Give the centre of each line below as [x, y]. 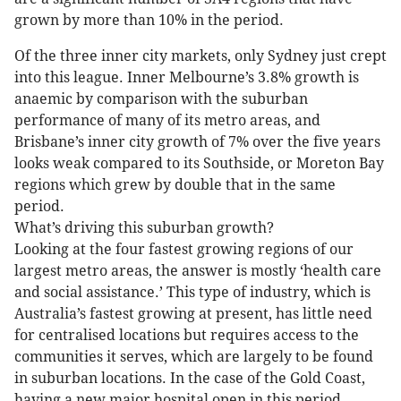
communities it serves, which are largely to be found [194, 357]
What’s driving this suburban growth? [144, 228]
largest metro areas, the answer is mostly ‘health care [198, 271]
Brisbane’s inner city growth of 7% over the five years [197, 142]
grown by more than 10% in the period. [149, 21]
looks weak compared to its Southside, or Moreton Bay [199, 164]
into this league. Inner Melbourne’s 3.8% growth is [187, 78]
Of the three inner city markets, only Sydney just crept [200, 56]
